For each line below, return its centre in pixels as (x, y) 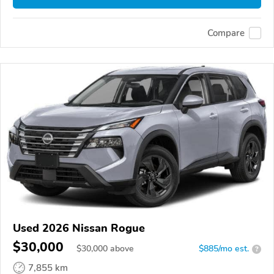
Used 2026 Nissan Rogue (79, 228)
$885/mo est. (224, 249)
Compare (226, 33)
